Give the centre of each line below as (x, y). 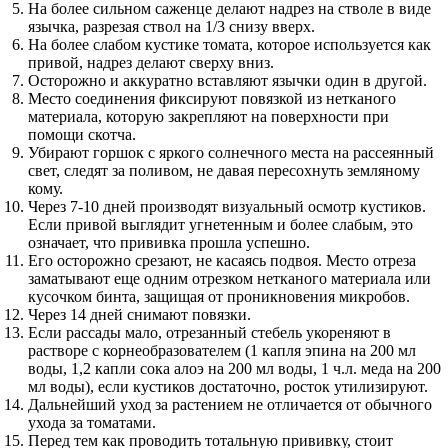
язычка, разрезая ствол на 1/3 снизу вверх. (171, 26)
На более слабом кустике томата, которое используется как (229, 44)
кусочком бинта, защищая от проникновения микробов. (219, 296)
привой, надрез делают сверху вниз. (151, 62)
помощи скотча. (82, 134)
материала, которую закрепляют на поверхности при (208, 116)
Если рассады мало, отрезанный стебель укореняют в (209, 332)
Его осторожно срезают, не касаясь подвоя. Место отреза (222, 260)
